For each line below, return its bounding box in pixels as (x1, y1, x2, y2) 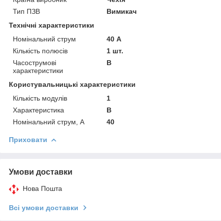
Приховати (9, 135, 47, 144)
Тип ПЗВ (13, 7, 40, 15)
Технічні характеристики (9, 21, 94, 29)
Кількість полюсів (13, 46, 68, 55)
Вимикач (107, 7, 137, 15)
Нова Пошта (23, 184, 62, 192)
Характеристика (13, 106, 64, 114)
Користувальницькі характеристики (9, 80, 136, 88)
